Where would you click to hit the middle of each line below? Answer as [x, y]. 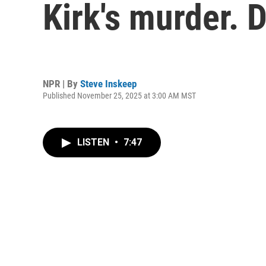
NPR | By [61, 83]
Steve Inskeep [108, 83]
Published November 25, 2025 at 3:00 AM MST [119, 95]
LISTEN [94, 142]
